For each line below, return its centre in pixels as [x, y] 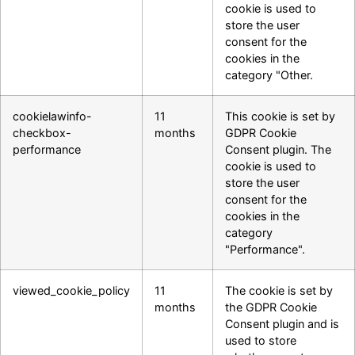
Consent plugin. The [278, 150]
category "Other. [269, 75]
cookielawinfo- [52, 116]
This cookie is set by [280, 116]
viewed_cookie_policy [71, 291]
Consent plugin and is [282, 324]
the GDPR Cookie [271, 307]
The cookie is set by [279, 291]
